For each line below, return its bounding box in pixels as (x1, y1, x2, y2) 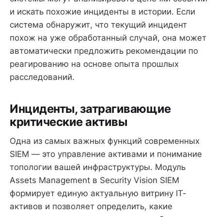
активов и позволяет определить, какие (10, 201, 172, 212)
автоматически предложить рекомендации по (10, 46, 198, 56)
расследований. (10, 72, 75, 82)
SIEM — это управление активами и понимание (10, 149, 202, 159)
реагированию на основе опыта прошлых (10, 59, 179, 69)
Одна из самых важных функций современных (10, 136, 200, 146)
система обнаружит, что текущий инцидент (10, 19, 187, 30)
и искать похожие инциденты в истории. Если (10, 6, 195, 16)
